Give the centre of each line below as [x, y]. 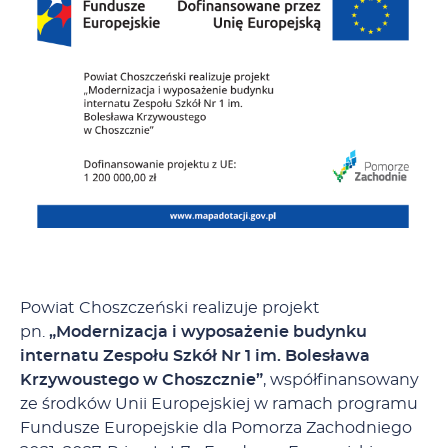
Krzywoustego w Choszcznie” [141, 380]
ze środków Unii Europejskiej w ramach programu [219, 404]
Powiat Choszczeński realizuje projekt [170, 308]
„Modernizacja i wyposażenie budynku [206, 332]
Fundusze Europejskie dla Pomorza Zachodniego [216, 428]
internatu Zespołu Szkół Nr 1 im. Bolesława [195, 356]
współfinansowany [344, 380]
